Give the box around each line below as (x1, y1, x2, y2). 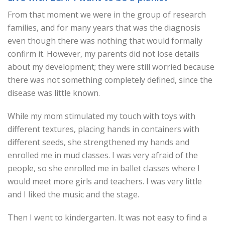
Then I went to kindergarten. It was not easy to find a (8, 212, 207, 223)
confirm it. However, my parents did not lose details (8, 48, 199, 59)
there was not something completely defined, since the (8, 74, 212, 85)
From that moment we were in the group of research (8, 9, 206, 20)
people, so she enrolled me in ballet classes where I (8, 163, 200, 174)
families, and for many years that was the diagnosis (8, 22, 200, 33)
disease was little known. (8, 87, 100, 98)
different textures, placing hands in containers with (8, 124, 199, 135)
